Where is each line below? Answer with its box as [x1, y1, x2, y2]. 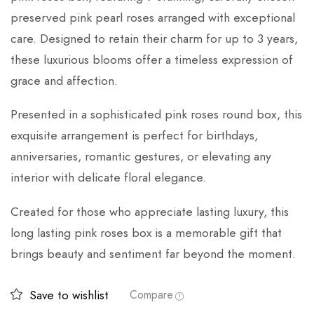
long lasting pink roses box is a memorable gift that [11, 223, 282, 242]
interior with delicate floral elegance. [11, 168, 206, 187]
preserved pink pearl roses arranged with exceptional [11, 8, 295, 27]
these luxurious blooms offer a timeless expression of [11, 50, 293, 69]
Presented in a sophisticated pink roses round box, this [11, 105, 302, 124]
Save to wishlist [29, 286, 109, 303]
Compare [130, 287, 173, 303]
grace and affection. [11, 71, 118, 90]
